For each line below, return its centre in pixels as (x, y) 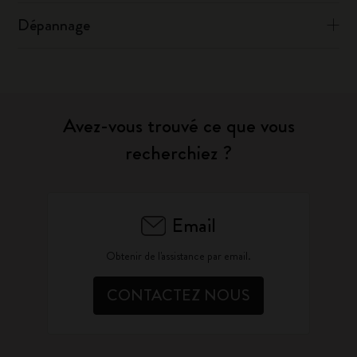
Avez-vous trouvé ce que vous (178, 126)
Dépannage (54, 25)
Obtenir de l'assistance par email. (178, 256)
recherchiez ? (178, 153)
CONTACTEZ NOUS (178, 295)
